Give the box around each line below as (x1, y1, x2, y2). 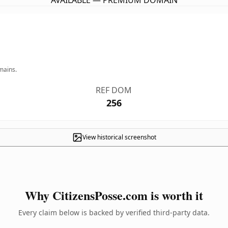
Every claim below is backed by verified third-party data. (18, 208, 210, 217)
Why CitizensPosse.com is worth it (25, 186, 203, 204)
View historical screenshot (82, 133, 156, 141)
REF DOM (96, 84, 132, 96)
